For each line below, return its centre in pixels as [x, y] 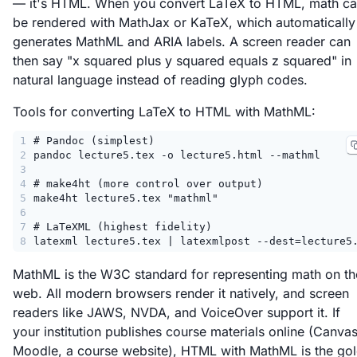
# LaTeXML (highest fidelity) [123, 226]
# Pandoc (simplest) [94, 140]
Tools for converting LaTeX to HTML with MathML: [164, 111]
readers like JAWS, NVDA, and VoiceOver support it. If [177, 312]
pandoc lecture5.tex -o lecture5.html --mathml [177, 155]
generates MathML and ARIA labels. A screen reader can [182, 41]
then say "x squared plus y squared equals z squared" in [182, 60]
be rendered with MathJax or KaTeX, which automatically [184, 22]
